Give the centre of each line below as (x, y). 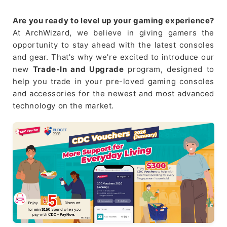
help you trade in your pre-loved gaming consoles (113, 81)
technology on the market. (64, 105)
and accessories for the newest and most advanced (113, 93)
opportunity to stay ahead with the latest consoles (113, 45)
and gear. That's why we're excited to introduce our (113, 57)
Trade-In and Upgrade (78, 69)
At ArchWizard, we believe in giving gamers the (113, 32)
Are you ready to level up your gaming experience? (113, 20)
